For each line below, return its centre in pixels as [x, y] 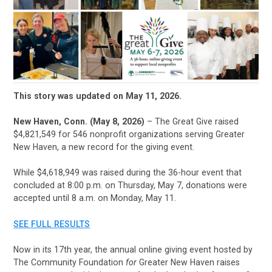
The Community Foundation [70, 262]
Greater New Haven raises [189, 262]
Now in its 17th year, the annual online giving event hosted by [133, 249]
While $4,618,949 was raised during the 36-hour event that [128, 173]
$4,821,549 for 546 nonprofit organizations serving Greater [129, 134]
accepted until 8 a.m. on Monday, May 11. [95, 198]
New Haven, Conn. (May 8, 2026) [79, 122]
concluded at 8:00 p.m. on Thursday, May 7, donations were [131, 185]
